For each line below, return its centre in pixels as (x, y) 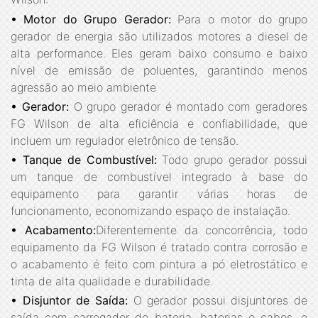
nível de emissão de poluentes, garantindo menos (159, 70)
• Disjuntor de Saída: (69, 301)
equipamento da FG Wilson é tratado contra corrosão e (159, 247)
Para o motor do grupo (239, 19)
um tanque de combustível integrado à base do (159, 176)
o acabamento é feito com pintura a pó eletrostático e (159, 264)
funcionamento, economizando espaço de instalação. (150, 210)
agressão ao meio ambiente (83, 87)
